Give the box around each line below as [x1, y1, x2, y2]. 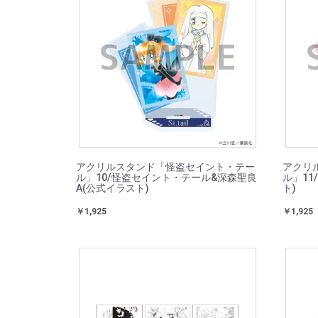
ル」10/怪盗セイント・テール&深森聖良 [76, 172, 257, 183]
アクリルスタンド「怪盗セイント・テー [76, 161, 255, 172]
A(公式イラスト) [76, 182, 149, 194]
